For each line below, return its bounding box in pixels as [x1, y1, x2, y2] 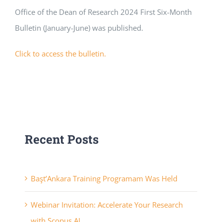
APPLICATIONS [12, 14, 65, 25]
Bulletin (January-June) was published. [15, 23, 143, 33]
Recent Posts [25, 131, 99, 147]
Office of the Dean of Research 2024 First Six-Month [15, 7, 192, 17]
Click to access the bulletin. [15, 49, 106, 58]
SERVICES [12, 37, 47, 48]
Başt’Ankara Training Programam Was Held [31, 173, 177, 183]
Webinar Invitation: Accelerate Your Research [31, 200, 183, 210]
